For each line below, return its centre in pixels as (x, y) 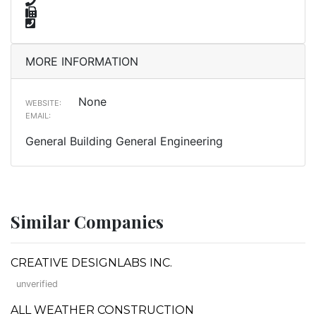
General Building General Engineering (124, 141)
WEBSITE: (43, 103)
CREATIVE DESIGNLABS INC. (91, 262)
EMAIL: (38, 115)
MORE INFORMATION (82, 61)
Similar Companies (87, 221)
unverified (37, 284)
